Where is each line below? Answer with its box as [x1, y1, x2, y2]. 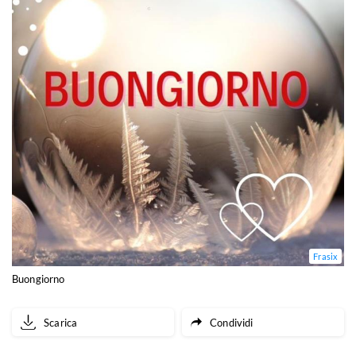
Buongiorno [12, 273, 65, 286]
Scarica [44, 315, 78, 329]
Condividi [210, 315, 253, 329]
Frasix [313, 251, 338, 262]
